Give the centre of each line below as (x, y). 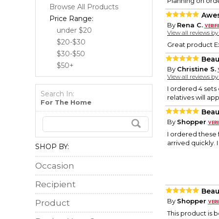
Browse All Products (84, 7)
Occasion (55, 166)
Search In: (57, 94)
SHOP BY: (52, 147)
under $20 (74, 30)
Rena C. (190, 25)
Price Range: (71, 19)
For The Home (66, 102)
